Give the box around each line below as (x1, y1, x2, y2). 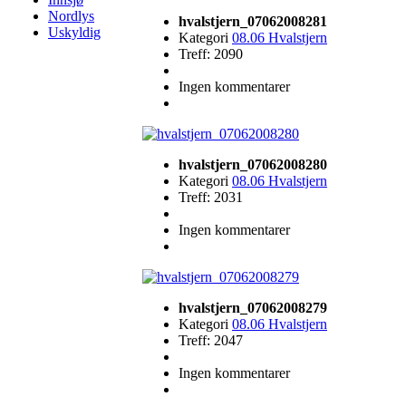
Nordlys (48, 8, 94, 24)
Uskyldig (48, 24, 101, 41)
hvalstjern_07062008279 (179, 300, 327, 315)
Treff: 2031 (179, 189, 243, 205)
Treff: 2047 (179, 333, 243, 348)
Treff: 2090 (179, 46, 243, 62)
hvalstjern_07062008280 (179, 157, 327, 172)
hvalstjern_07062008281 (179, 14, 327, 29)
